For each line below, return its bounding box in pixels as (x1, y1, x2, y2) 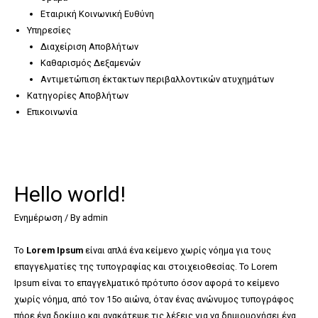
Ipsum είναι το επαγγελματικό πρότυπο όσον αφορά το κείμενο (14, 278, 280, 289)
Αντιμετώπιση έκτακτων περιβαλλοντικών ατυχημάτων (40, 74, 275, 85)
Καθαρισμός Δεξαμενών (40, 57, 141, 69)
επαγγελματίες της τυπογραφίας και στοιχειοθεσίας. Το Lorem (14, 261, 278, 273)
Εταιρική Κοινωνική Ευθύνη (40, 9, 155, 20)
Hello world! (14, 181, 126, 207)
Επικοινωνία (27, 106, 78, 118)
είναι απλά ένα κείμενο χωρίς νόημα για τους (83, 245, 271, 256)
